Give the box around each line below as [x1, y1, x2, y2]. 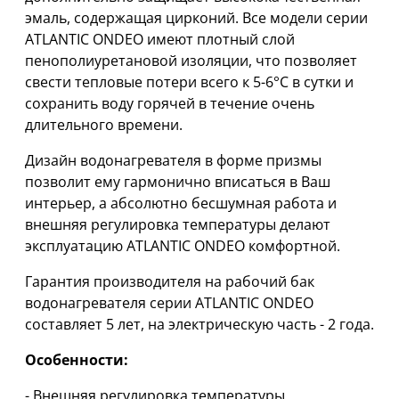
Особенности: [25, 350, 128, 370]
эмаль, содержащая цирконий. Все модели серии [25, 8, 368, 28]
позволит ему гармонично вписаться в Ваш [25, 172, 330, 192]
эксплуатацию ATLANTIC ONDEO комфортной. [25, 236, 340, 256]
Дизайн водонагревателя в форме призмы [25, 151, 322, 171]
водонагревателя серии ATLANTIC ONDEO [25, 293, 313, 313]
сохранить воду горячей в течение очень [25, 94, 314, 114]
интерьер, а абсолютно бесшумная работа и [25, 193, 337, 214]
